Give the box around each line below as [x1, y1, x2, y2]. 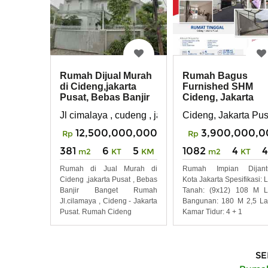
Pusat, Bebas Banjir [60, 92, 150, 103]
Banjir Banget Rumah [60, 186, 157, 195]
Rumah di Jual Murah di [60, 165, 157, 173]
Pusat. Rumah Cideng [60, 208, 132, 217]
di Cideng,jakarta [60, 81, 136, 92]
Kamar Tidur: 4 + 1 [182, 208, 242, 217]
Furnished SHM [182, 81, 253, 92]
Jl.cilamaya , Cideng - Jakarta [60, 197, 157, 206]
